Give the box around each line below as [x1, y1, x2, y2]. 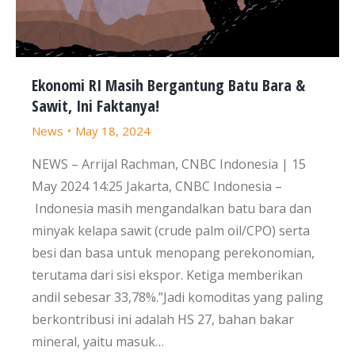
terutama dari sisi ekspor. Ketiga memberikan [32, 266, 303, 284]
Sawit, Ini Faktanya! [32, 95, 159, 116]
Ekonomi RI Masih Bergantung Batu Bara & [32, 74, 305, 96]
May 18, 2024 [75, 123, 151, 139]
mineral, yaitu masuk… [32, 333, 164, 350]
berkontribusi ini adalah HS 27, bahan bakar [32, 311, 294, 328]
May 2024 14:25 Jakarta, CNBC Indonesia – [32, 177, 282, 195]
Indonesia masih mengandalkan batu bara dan [32, 200, 311, 217]
